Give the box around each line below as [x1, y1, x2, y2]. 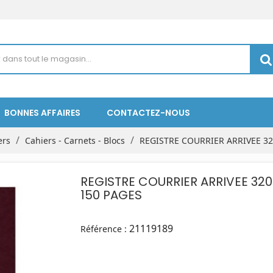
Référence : [80, 223, 127, 235]
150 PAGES [80, 186, 142, 204]
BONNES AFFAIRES [4, 106, 80, 119]
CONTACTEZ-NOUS [106, 106, 190, 119]
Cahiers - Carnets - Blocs [25, 135, 125, 146]
